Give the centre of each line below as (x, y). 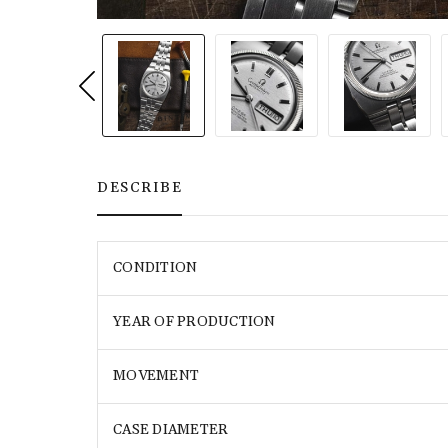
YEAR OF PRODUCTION (194, 322)
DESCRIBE (139, 188)
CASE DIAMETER (171, 430)
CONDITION (155, 268)
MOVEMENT (156, 376)
